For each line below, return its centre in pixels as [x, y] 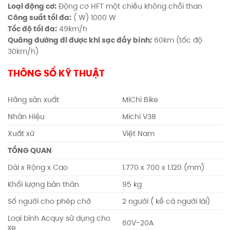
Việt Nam [139, 133]
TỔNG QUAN [30, 150]
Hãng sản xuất [33, 99]
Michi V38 [139, 116]
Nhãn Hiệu [26, 116]
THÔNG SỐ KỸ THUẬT [56, 74]
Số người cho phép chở [49, 201]
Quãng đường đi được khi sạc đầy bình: [80, 40]
